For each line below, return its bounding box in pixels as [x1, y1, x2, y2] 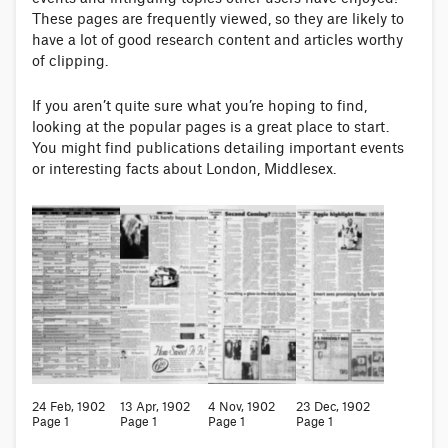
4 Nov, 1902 [208, 400, 275, 413]
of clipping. [32, 54, 108, 69]
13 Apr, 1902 [120, 400, 190, 413]
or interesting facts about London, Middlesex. [32, 162, 336, 177]
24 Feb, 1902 [32, 400, 105, 413]
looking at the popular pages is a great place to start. [32, 120, 389, 135]
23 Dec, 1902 [296, 400, 370, 413]
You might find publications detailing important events [32, 141, 404, 156]
